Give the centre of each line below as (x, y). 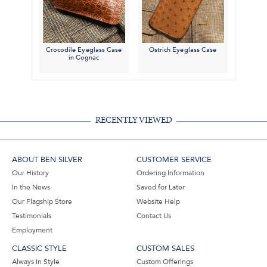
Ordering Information (170, 173)
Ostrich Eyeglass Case (183, 50)
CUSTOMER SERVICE (174, 160)
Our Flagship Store (42, 202)
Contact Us (154, 216)
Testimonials (32, 216)
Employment (32, 230)
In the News (31, 187)
